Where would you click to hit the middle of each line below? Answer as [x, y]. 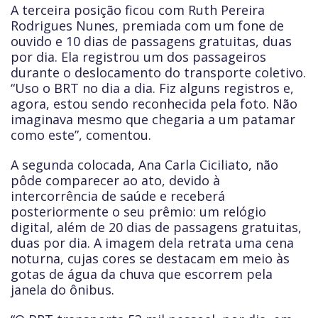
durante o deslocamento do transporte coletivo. [158, 72]
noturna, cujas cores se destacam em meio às [150, 258]
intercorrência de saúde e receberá [118, 196]
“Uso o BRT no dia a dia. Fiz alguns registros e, [152, 88]
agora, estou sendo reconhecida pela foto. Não [154, 104]
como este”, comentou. [81, 135]
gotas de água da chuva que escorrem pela [142, 274]
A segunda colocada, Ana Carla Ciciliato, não [144, 165]
